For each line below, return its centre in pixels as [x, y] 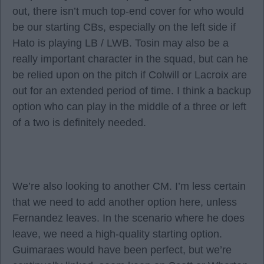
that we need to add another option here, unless [125, 202]
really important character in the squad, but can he [130, 59]
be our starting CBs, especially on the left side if [124, 27]
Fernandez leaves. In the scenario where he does [128, 218]
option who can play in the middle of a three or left [129, 107]
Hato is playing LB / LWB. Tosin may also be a [121, 43]
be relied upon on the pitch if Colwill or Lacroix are [130, 75]
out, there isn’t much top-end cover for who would [128, 11]
